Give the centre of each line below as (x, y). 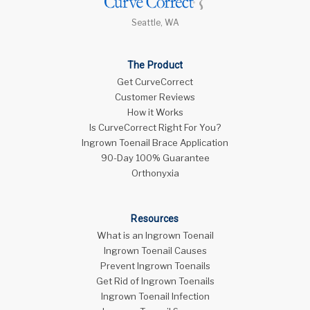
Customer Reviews (155, 97)
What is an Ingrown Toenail (155, 235)
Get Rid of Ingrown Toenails (155, 281)
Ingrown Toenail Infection (155, 296)
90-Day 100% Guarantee (155, 158)
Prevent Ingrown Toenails (155, 266)
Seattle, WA (155, 22)
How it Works (155, 112)
